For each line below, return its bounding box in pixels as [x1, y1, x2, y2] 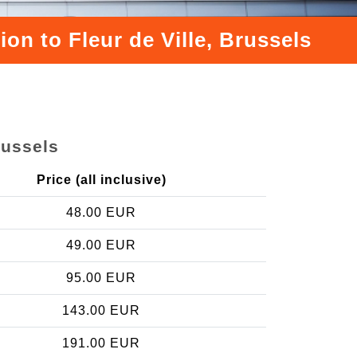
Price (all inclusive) [36, 172, 167, 186]
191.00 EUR [62, 335, 140, 350]
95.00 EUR [66, 270, 136, 284]
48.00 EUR [66, 205, 136, 219]
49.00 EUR [66, 237, 136, 252]
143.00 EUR [62, 303, 140, 317]
